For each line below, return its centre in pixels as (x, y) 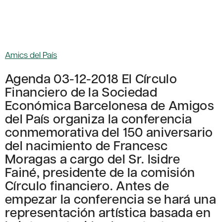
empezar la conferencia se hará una (111, 199)
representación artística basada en (108, 212)
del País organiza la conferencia (99, 118)
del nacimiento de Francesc (86, 145)
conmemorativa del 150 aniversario (109, 132)
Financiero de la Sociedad (81, 92)
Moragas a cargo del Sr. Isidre (93, 159)
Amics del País (31, 55)
